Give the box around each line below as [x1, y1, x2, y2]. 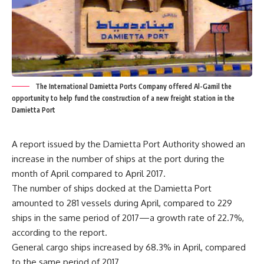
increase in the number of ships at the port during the [12, 153, 225, 164]
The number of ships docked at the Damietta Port [12, 183, 212, 194]
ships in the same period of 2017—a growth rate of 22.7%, [12, 212, 244, 223]
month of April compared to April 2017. [12, 168, 166, 179]
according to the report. [12, 227, 107, 238]
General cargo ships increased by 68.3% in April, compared [12, 242, 246, 253]
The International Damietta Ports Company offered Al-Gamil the [35, 82, 232, 91]
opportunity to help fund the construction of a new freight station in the [12, 94, 235, 103]
